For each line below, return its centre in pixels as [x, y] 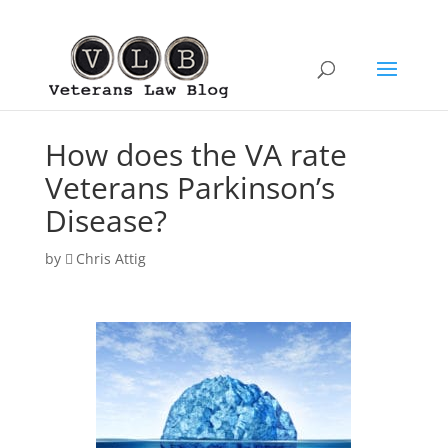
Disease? [105, 220]
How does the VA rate [195, 154]
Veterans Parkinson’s [189, 187]
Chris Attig [110, 258]
